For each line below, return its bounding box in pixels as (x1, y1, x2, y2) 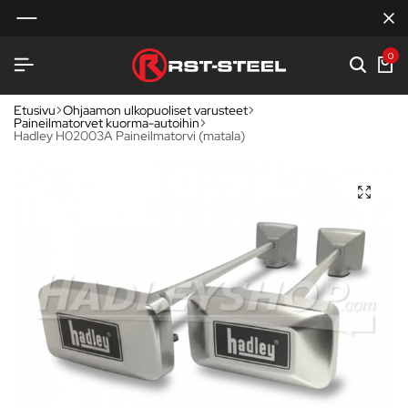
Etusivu (14, 101, 56, 118)
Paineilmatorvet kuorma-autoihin (14, 114, 199, 131)
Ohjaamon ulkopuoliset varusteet (63, 101, 248, 118)
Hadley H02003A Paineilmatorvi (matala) (14, 127, 245, 144)
